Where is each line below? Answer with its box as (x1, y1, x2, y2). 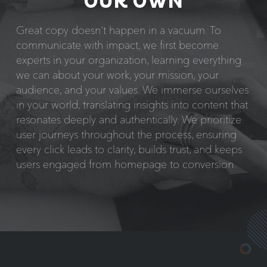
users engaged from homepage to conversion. (15, 157, 236, 171)
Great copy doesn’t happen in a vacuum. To (15, 23, 221, 37)
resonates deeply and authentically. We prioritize (15, 112, 241, 126)
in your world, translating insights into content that (15, 97, 248, 111)
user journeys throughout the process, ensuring (15, 127, 237, 141)
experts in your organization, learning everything (15, 52, 241, 67)
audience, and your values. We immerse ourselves (15, 82, 249, 97)
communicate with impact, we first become (15, 38, 219, 52)
